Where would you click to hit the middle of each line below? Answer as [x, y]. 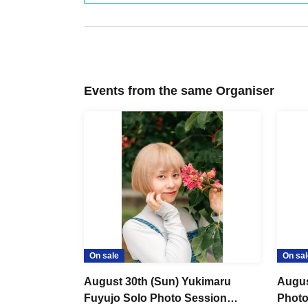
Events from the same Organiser [179, 91]
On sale [104, 256]
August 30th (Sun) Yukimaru [157, 282]
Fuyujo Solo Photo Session [155, 298]
